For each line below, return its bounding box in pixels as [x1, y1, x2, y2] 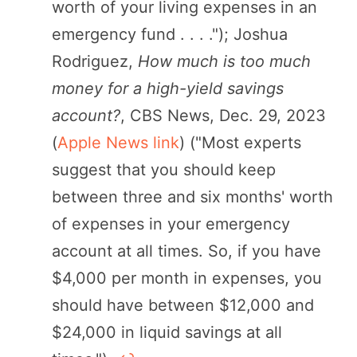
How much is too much [138, 51, 311, 71]
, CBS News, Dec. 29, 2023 [120, 105, 326, 125]
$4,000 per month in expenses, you [52, 268, 322, 288]
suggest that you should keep [52, 159, 276, 179]
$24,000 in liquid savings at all [52, 322, 282, 342]
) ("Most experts [179, 132, 301, 152]
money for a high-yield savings [52, 78, 284, 98]
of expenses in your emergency [52, 214, 290, 233]
